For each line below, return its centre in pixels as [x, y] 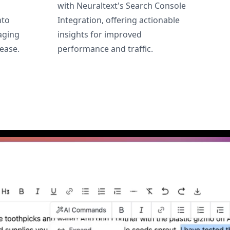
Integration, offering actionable [119, 20]
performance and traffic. [105, 49]
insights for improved [100, 34]
